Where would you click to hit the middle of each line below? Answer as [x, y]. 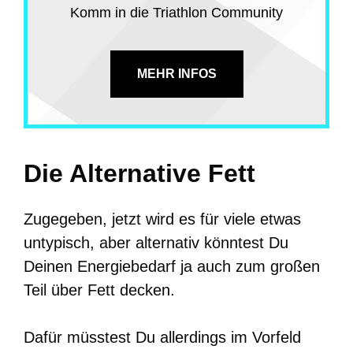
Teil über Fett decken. [99, 290]
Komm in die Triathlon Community [176, 12]
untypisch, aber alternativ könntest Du [156, 242]
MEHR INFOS [176, 73]
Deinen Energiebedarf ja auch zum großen [172, 266]
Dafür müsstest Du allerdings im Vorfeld [162, 337]
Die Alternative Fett [139, 173]
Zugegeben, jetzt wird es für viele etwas [162, 219]
